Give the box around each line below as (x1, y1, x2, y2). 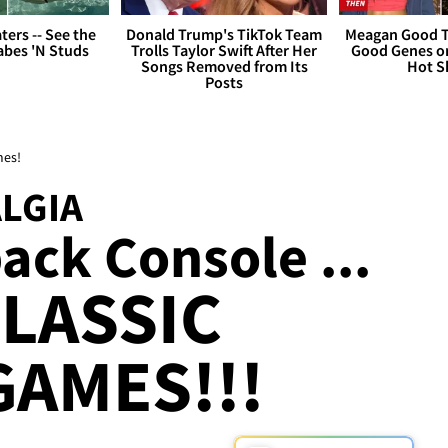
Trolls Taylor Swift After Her (131, 40, 317, 61)
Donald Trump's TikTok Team (126, 24, 322, 45)
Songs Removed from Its (140, 56, 308, 77)
